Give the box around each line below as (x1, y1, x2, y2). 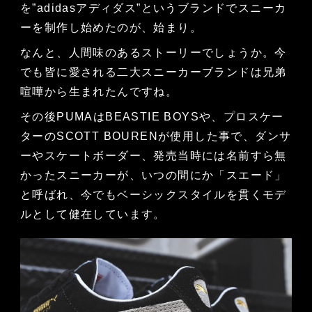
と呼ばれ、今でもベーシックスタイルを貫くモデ (19, 188, 287, 201)
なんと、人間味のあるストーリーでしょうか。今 (19, 46, 287, 58)
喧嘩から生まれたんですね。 (19, 85, 178, 97)
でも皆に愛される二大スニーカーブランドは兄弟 (19, 65, 287, 78)
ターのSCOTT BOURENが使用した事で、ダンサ (19, 130, 292, 142)
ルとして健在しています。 (19, 208, 166, 220)
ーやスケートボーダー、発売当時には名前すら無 (19, 149, 287, 162)
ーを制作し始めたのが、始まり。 (19, 21, 202, 33)
